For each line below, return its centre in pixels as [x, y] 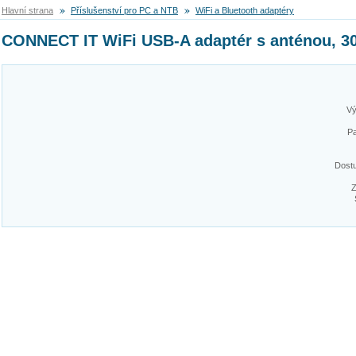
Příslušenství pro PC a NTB [124, 10]
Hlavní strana [27, 10]
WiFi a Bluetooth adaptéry [245, 10]
